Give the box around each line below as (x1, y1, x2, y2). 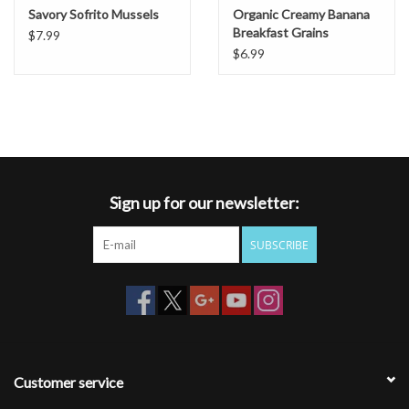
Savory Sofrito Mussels (28, 5, 159, 22)
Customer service (14, 372, 123, 391)
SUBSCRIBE (249, 236, 309, 253)
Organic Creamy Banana (233, 5, 370, 22)
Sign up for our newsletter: (110, 192, 299, 213)
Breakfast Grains (233, 24, 329, 40)
